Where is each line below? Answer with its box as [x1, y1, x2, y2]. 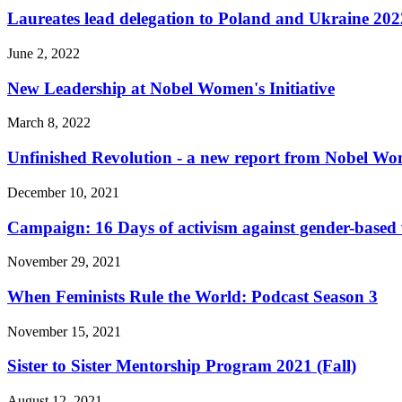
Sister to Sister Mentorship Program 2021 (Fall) [7, 356, 356, 376]
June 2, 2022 [7, 46, 80, 61]
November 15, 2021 [7, 323, 121, 339]
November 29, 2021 [7, 254, 121, 270]
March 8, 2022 [7, 115, 91, 131]
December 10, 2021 [7, 184, 119, 200]
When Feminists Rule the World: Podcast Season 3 [7, 287, 378, 307]
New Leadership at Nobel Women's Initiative [7, 78, 335, 98]
